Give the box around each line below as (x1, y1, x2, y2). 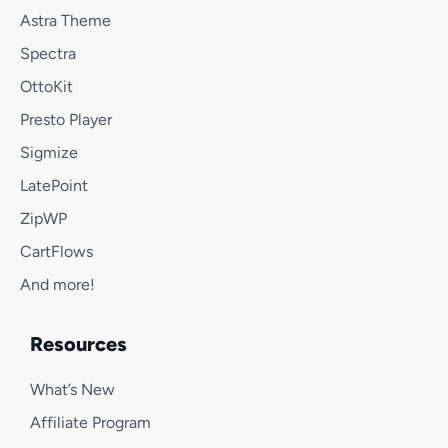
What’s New (30, 380, 115, 400)
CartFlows (20, 242, 93, 262)
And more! (20, 275, 95, 295)
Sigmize (20, 143, 78, 163)
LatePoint (20, 176, 88, 196)
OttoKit (20, 77, 73, 97)
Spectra (20, 44, 76, 64)
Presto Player (20, 110, 112, 130)
